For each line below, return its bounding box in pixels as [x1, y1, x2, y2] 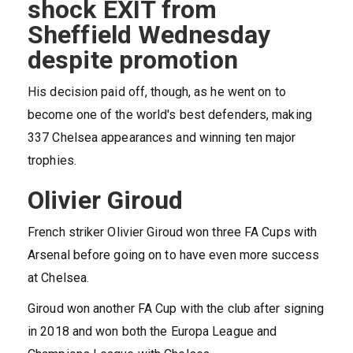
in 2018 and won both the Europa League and [28, 324, 277, 340]
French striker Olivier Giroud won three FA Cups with [28, 225, 318, 240]
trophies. [28, 153, 76, 169]
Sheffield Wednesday [28, 20, 270, 50]
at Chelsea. [28, 270, 90, 286]
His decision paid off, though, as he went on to [28, 84, 286, 100]
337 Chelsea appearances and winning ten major [28, 130, 296, 146]
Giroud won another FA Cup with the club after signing [28, 301, 325, 317]
